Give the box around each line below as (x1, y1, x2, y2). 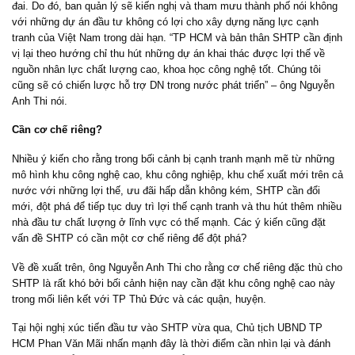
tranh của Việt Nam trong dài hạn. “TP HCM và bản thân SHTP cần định (12, 31, 342, 44)
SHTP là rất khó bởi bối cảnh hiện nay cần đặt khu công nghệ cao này (12, 277, 335, 289)
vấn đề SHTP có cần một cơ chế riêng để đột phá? (12, 231, 246, 244)
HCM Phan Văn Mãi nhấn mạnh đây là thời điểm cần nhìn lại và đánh (12, 338, 330, 350)
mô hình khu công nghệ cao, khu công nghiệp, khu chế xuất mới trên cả (12, 168, 343, 181)
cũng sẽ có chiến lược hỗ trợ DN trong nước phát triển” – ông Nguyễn (12, 78, 334, 91)
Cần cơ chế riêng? (12, 124, 102, 136)
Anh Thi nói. (12, 94, 67, 107)
